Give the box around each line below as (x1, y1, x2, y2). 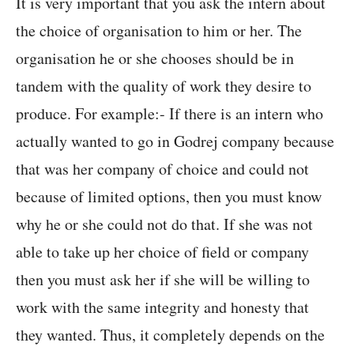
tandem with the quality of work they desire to (16, 75, 311, 97)
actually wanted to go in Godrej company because (16, 130, 334, 153)
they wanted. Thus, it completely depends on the (16, 324, 325, 346)
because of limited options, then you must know (16, 186, 322, 208)
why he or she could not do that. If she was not (16, 213, 313, 235)
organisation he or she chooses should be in (16, 47, 294, 70)
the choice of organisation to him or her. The (16, 20, 302, 42)
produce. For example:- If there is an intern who (16, 103, 323, 125)
